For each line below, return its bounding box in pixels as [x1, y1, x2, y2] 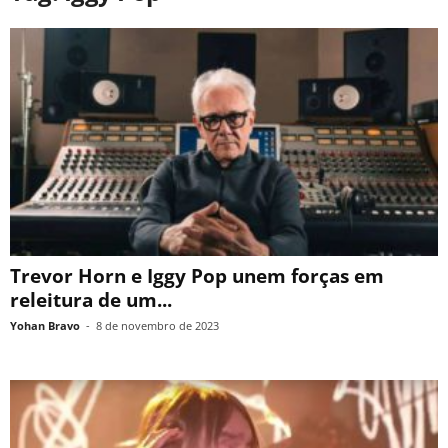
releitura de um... [10, 287, 172, 314]
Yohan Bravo [10, 318, 80, 334]
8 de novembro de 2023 [96, 318, 219, 334]
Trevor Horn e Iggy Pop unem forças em [10, 263, 384, 290]
